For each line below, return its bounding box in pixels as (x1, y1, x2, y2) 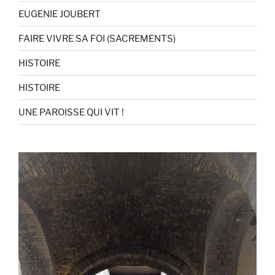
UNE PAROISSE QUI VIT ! (18, 106, 124, 118)
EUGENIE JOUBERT (18, 8, 101, 20)
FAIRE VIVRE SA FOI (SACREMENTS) (18, 33, 176, 44)
